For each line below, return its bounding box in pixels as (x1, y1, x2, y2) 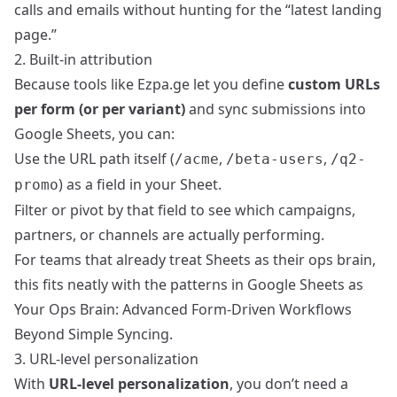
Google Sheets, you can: (14, 124, 175, 144)
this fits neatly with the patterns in (14, 275, 247, 295)
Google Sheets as (247, 275, 363, 295)
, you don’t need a (230, 374, 348, 394)
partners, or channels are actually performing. (14, 225, 324, 245)
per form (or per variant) (14, 99, 185, 120)
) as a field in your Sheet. (58, 175, 222, 195)
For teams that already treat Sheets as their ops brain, (14, 250, 376, 270)
